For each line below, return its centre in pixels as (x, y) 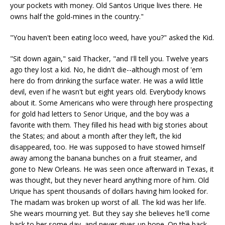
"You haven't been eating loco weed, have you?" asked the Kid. (112, 37)
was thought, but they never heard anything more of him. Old (109, 180)
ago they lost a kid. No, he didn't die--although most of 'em (106, 70)
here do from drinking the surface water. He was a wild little (107, 81)
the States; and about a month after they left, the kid (96, 136)
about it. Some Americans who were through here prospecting (111, 103)
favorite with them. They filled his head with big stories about (109, 125)
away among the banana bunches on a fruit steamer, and (103, 158)
